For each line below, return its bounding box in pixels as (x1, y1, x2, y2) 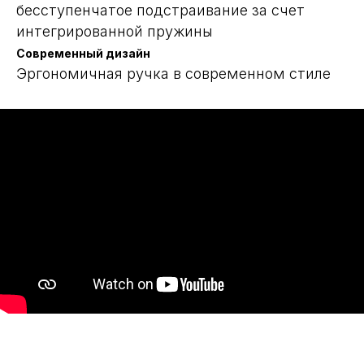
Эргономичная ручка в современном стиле (16, 64, 331, 82)
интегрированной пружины (16, 22, 213, 40)
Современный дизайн (16, 45, 150, 60)
